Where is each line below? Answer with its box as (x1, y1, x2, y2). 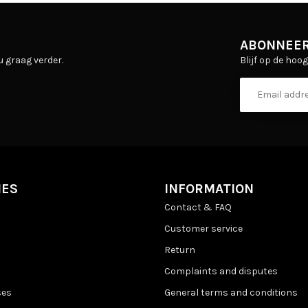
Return (164, 243, 195, 256)
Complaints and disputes (164, 265, 278, 277)
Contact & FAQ (164, 201, 232, 213)
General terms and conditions (164, 286, 298, 298)
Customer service (164, 222, 243, 234)
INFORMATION (164, 180, 254, 197)
